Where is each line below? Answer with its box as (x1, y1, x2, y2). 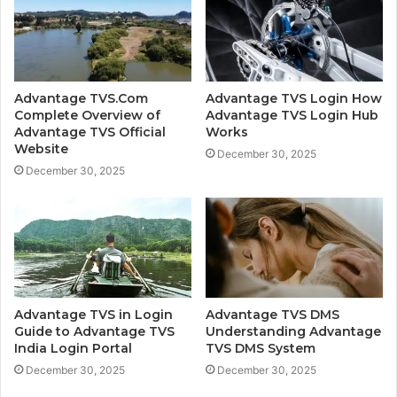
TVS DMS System (206, 340, 315, 357)
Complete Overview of (14, 107, 160, 124)
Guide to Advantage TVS (14, 323, 175, 340)
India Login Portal (14, 340, 132, 357)
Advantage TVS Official (14, 124, 166, 141)
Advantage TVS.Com (14, 90, 148, 107)
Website (14, 141, 68, 158)
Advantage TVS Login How (206, 90, 382, 107)
